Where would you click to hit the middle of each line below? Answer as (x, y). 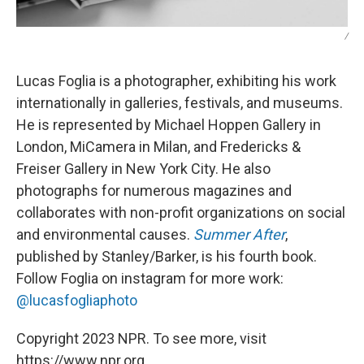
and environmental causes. (103, 235)
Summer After (239, 235)
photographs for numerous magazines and (154, 191)
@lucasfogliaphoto (77, 301)
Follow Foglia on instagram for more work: (150, 279)
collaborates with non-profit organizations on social (181, 213)
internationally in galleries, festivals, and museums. (180, 103)
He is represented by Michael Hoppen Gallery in (169, 125)
